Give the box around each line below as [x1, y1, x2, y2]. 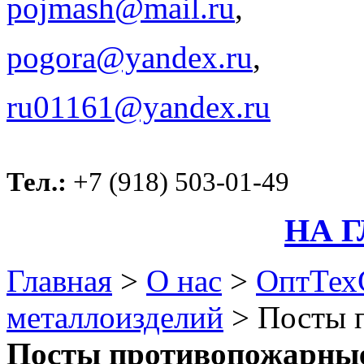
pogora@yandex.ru [6, 40, 253, 76]
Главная [6, 263, 112, 299]
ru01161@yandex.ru [6, 89, 271, 125]
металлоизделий [6, 300, 223, 336]
